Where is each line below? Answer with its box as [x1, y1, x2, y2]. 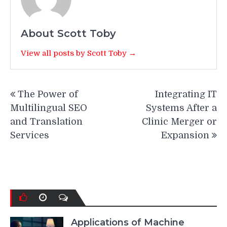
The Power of [18, 89, 78, 100]
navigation [10, 95, 80, 110]
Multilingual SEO [10, 103, 87, 113]
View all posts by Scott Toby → [21, 49, 136, 58]
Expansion [161, 130, 209, 141]
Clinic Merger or [142, 117, 217, 127]
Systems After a [146, 103, 217, 113]
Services [10, 130, 49, 141]
